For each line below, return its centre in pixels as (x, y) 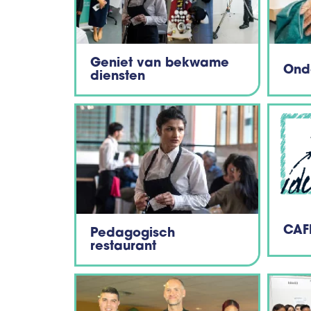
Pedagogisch (133, 234)
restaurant (123, 247)
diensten (118, 77)
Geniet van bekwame (160, 64)
